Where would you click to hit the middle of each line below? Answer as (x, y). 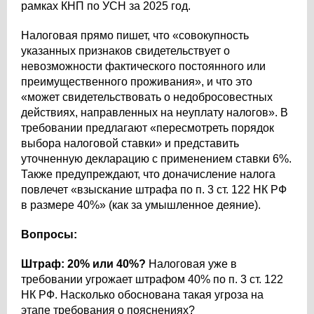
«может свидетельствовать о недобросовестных (147, 97)
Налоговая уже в (191, 264)
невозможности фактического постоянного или (143, 66)
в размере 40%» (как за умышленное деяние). (141, 205)
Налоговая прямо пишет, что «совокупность (135, 35)
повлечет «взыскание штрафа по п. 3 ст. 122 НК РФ (154, 190)
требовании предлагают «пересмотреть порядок (148, 128)
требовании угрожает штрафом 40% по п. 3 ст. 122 (152, 279)
